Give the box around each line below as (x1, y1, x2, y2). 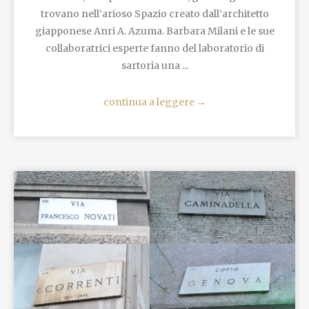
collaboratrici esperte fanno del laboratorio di (45, 41, 264, 54)
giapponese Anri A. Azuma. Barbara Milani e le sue (34, 24, 275, 37)
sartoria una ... (121, 59, 188, 72)
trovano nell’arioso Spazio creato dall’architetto (40, 7, 269, 20)
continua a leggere (103, 95, 197, 108)
